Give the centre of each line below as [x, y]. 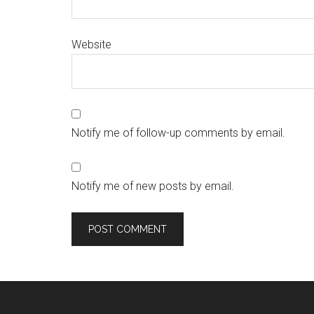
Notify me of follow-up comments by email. [178, 133]
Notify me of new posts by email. [153, 186]
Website [91, 45]
